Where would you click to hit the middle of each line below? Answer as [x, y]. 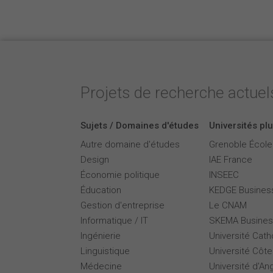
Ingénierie [101, 236]
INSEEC [224, 175]
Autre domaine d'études [130, 144]
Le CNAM [228, 205]
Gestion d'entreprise [122, 205]
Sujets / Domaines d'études [140, 126]
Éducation [101, 190]
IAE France [231, 160]
